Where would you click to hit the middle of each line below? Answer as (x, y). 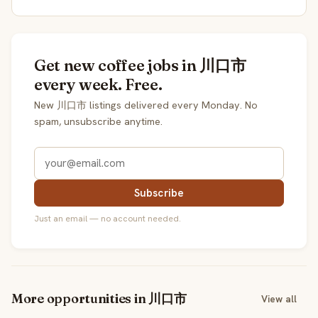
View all (279, 298)
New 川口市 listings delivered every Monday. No (146, 105)
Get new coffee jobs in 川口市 (140, 65)
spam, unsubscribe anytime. (98, 121)
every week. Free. (98, 84)
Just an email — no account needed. (108, 218)
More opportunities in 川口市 (99, 299)
